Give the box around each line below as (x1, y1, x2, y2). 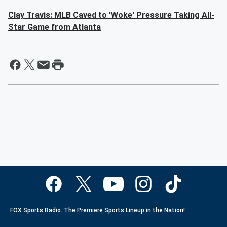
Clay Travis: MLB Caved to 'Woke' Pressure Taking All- (8, 10, 214, 20)
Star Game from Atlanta (8, 22, 101, 32)
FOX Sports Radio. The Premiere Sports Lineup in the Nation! (10, 207, 185, 214)
